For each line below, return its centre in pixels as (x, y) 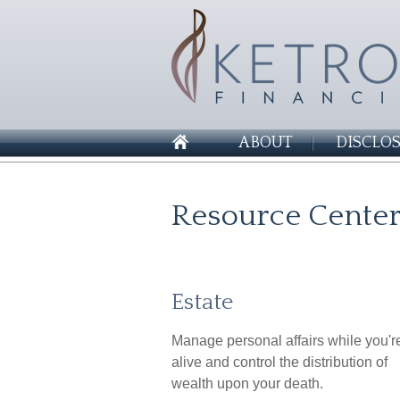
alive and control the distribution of (279, 362)
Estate (202, 302)
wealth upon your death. (247, 383)
